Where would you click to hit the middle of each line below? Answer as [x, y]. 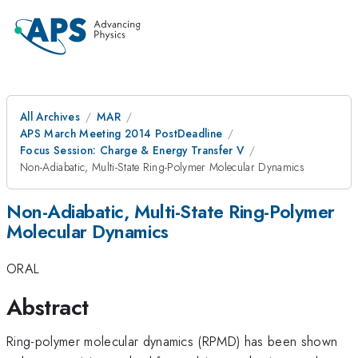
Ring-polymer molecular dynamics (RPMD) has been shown [172, 341]
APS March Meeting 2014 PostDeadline [121, 133]
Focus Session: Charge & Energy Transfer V [132, 150]
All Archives [50, 117]
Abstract [48, 307]
